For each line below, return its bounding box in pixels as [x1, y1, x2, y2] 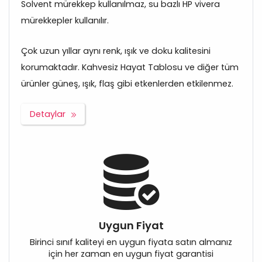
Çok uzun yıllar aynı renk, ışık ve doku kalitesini [21, 45, 211, 57]
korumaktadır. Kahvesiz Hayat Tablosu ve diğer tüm [21, 61, 239, 74]
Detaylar [30, 108, 65, 120]
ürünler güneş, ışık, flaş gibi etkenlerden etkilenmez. [21, 78, 233, 90]
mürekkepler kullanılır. [21, 15, 109, 27]
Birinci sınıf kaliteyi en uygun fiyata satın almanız [30, 236, 232, 249]
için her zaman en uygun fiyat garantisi [49, 248, 213, 260]
